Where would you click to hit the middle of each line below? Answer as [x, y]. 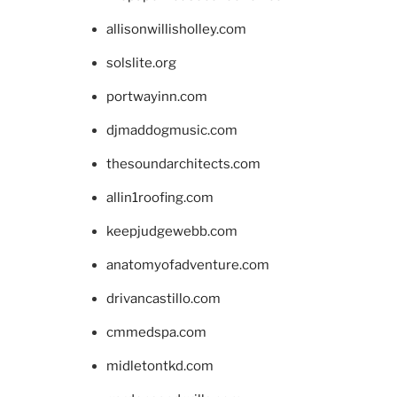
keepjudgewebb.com [172, 232]
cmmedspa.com [156, 333]
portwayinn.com [157, 97]
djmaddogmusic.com [172, 131]
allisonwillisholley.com [176, 30]
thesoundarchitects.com [183, 164]
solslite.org [141, 63]
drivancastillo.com [163, 299]
